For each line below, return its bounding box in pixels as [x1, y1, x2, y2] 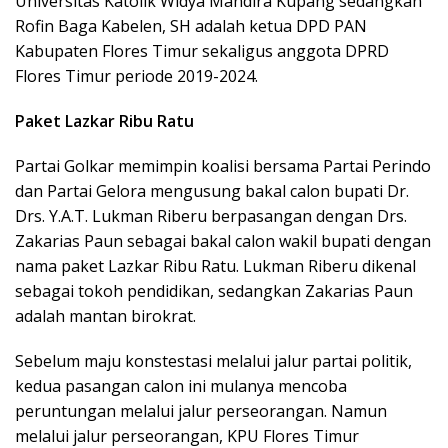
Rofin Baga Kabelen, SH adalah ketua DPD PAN [15, 15, 367, 38]
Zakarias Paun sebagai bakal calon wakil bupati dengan [15, 230, 431, 253]
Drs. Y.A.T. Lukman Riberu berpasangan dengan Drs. [15, 205, 407, 228]
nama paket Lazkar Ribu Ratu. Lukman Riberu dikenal [15, 255, 416, 278]
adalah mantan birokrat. [15, 305, 196, 328]
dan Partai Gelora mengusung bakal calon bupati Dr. [15, 180, 409, 203]
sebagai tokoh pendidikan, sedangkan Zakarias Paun [15, 280, 413, 303]
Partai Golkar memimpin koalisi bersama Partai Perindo [15, 155, 431, 178]
